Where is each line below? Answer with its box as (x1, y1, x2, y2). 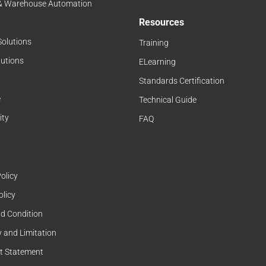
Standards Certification (139, 76, 224, 86)
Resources (139, 17, 184, 28)
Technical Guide (139, 95, 197, 105)
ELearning (139, 57, 176, 67)
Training (139, 38, 169, 48)
